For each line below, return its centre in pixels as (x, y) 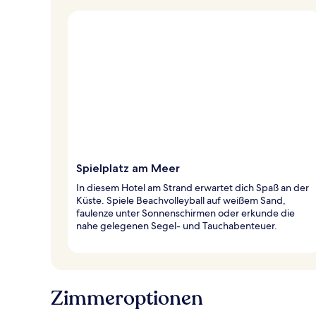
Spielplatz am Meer (128, 168)
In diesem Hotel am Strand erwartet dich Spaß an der (193, 187)
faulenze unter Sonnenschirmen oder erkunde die (186, 213)
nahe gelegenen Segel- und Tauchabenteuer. (177, 225)
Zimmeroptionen (127, 298)
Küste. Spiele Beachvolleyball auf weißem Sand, (181, 200)
